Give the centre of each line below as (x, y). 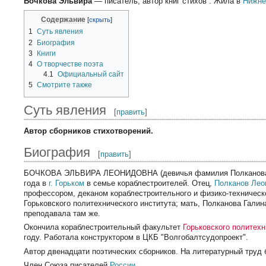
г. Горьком (67, 183)
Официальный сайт (91, 74)
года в (37, 183)
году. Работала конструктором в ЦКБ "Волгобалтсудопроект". (136, 237)
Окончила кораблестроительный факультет (104, 227)
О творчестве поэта (70, 64)
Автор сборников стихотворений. (89, 131)
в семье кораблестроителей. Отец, (150, 183)
